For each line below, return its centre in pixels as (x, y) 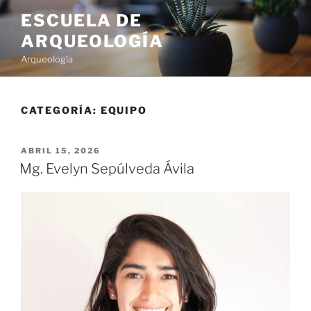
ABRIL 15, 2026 (61, 151)
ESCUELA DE (82, 20)
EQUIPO (124, 110)
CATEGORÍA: (61, 110)
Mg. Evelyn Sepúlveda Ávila (107, 168)
